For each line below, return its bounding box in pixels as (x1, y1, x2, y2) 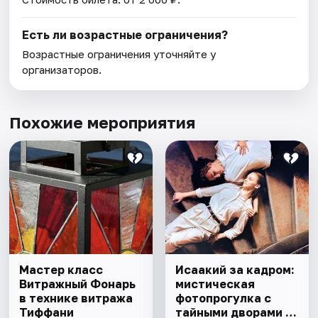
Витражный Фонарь (19, 277, 136, 292)
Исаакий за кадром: (175, 263, 295, 278)
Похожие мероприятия (9, 113, 196, 133)
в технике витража (19, 291, 133, 306)
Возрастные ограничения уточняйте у (22, 48, 216, 61)
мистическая (175, 277, 255, 292)
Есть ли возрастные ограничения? (22, 28, 229, 43)
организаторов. (22, 63, 102, 77)
